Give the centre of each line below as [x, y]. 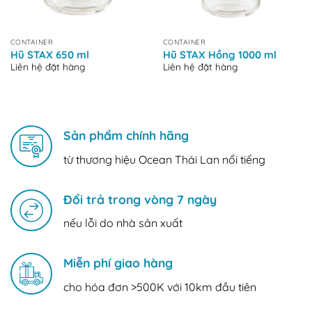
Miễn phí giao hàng [118, 263]
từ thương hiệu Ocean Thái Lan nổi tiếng [164, 159]
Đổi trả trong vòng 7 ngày [140, 199]
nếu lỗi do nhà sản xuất [123, 223]
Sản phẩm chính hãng [126, 135]
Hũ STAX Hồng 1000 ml [219, 54]
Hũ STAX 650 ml [49, 54]
